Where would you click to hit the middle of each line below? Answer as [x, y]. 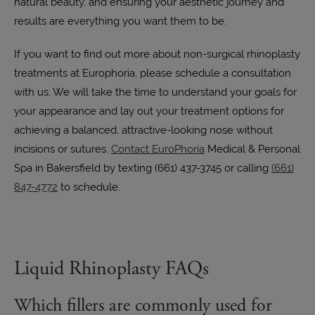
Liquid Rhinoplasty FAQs [111, 268]
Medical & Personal [252, 148]
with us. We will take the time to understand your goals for [155, 91]
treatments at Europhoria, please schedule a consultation [153, 72]
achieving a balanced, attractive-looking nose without [143, 129]
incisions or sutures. [63, 148]
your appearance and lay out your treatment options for [149, 110]
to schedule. [89, 186]
